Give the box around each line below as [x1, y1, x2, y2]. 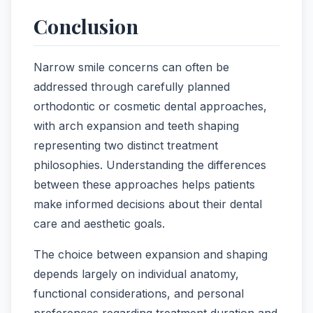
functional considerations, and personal [34, 286, 244, 301]
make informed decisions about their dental [34, 197, 262, 212]
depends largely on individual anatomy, [34, 267, 239, 282]
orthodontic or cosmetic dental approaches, [34, 99, 267, 114]
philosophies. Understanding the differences [34, 158, 266, 173]
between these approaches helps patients [34, 177, 255, 192]
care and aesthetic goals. [34, 217, 165, 231]
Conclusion [34, 13, 138, 40]
